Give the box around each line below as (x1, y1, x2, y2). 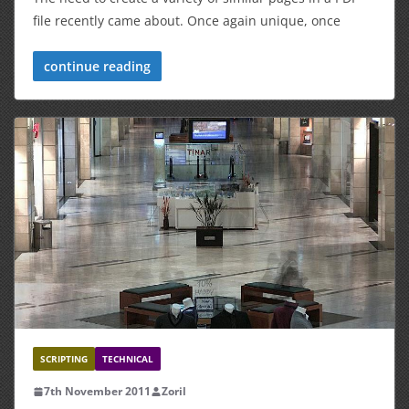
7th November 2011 (44, 383, 151, 399)
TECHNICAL (102, 352, 153, 365)
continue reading (44, 57, 151, 75)
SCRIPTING (40, 352, 88, 365)
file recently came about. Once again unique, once (33, 11, 341, 29)
